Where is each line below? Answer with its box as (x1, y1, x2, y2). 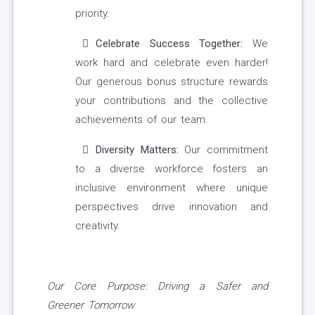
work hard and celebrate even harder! (75, 56, 268, 70)
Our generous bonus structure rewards (75, 75, 268, 89)
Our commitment (178, 143, 269, 157)
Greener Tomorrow (47, 299, 134, 312)
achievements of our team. (75, 113, 208, 127)
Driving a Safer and (157, 280, 268, 293)
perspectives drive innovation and (75, 200, 268, 214)
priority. (75, 7, 110, 20)
